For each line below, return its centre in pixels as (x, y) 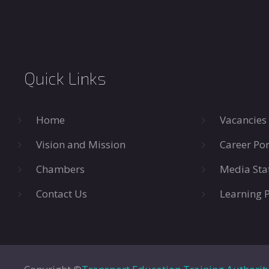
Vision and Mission (81, 144)
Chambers (60, 169)
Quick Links (65, 78)
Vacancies (243, 120)
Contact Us (62, 194)
